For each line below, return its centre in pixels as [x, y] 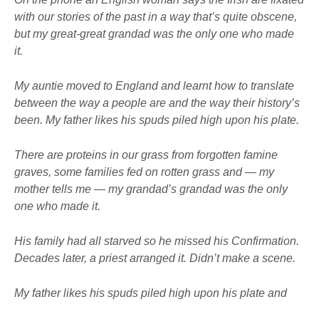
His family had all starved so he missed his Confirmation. [157, 241]
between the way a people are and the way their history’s [157, 103]
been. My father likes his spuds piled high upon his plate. [157, 120]
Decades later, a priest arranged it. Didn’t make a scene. [155, 258]
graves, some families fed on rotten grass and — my [144, 172]
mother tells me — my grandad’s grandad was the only [151, 189]
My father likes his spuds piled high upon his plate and [151, 293]
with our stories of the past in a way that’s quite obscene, [156, 17]
